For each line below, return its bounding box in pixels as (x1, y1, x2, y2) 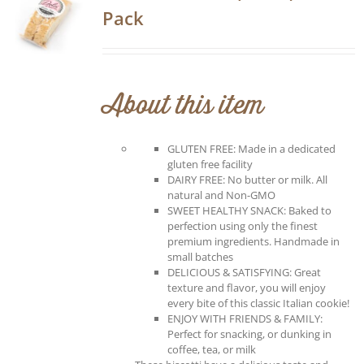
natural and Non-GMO (167, 187, 275, 202)
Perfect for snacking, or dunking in (167, 326, 331, 341)
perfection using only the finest (167, 218, 318, 233)
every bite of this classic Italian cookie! (167, 295, 349, 310)
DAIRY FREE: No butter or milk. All (167, 171, 327, 187)
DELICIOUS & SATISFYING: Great (167, 264, 321, 279)
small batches (167, 249, 233, 264)
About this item (102, 89, 264, 123)
